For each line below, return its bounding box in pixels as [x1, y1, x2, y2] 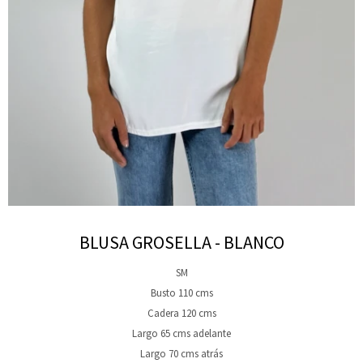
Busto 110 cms [150, 286, 213, 300]
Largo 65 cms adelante [132, 327, 231, 340]
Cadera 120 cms [147, 306, 216, 320]
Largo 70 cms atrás [140, 347, 223, 361]
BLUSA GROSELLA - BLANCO [79, 231, 284, 254]
